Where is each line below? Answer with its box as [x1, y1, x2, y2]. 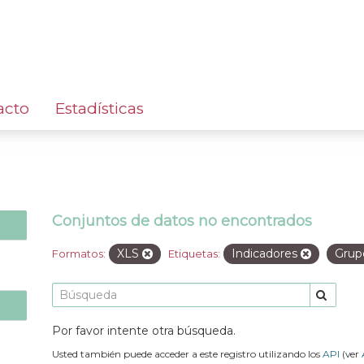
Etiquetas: [168, 246, 220, 260]
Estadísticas [55, 98, 144, 118]
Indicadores [232, 245, 301, 261]
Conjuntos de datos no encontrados [52, 211, 312, 230]
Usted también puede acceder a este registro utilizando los [52, 347, 323, 360]
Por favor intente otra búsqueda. [52, 323, 236, 338]
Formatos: [52, 246, 106, 260]
